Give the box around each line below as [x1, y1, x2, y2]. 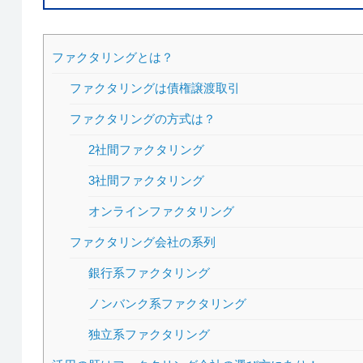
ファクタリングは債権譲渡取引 [70, 81, 241, 95]
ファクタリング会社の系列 [70, 235, 216, 249]
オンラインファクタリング [88, 204, 235, 218]
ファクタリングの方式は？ [70, 112, 216, 126]
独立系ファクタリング [88, 327, 211, 341]
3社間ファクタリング [88, 173, 205, 187]
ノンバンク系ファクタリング [88, 297, 247, 310]
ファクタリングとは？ [51, 50, 173, 64]
